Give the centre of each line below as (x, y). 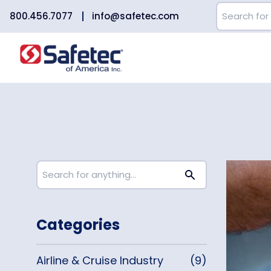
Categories (78, 225)
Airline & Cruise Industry (100, 260)
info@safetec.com (135, 16)
